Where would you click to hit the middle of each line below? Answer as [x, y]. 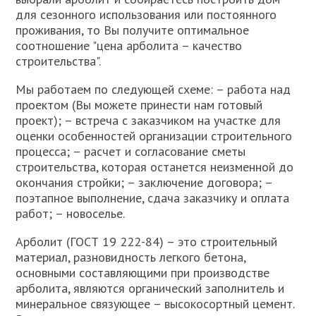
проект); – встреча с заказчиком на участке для [148, 121]
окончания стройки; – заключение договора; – [144, 183]
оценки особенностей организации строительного [154, 136]
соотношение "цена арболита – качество [129, 46]
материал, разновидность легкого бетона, [131, 257]
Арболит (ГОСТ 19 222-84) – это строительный [147, 242]
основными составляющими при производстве [143, 273]
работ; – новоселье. [71, 214]
